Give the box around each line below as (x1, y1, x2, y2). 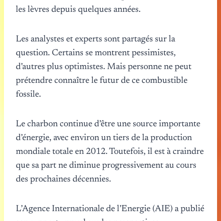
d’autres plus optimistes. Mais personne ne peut (16, 62, 191, 72)
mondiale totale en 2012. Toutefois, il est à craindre (16, 147, 204, 156)
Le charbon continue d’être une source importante (16, 119, 200, 129)
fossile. (16, 90, 41, 99)
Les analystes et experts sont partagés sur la (16, 35, 175, 44)
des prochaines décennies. (16, 175, 111, 184)
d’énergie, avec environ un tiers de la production (16, 133, 192, 143)
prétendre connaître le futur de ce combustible (16, 76, 187, 85)
